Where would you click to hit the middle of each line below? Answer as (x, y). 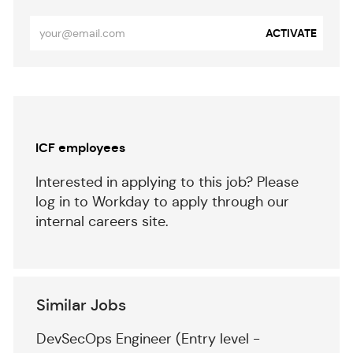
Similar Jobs (81, 306)
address (52, 62)
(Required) (59, 81)
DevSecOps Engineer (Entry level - (148, 339)
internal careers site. (102, 222)
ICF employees (80, 148)
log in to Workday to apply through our (162, 202)
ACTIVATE (292, 33)
